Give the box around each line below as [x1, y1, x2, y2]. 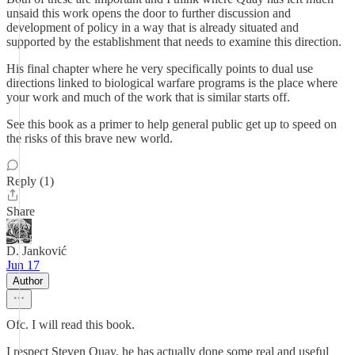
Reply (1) [6, 174, 54, 188]
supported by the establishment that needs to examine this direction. [6, 35, 342, 48]
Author [13, 275, 43, 287]
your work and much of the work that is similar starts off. [6, 90, 290, 104]
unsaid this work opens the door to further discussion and [6, 6, 291, 20]
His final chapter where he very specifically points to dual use [6, 62, 313, 75]
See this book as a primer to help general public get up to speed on [6, 117, 337, 131]
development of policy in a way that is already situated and [6, 21, 299, 34]
